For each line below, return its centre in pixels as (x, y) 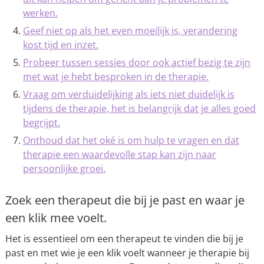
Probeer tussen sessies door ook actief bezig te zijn (136, 62)
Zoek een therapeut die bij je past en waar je (125, 200)
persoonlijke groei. (64, 169)
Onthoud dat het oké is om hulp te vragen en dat (131, 140)
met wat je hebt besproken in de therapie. (115, 77)
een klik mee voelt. (56, 218)
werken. (40, 13)
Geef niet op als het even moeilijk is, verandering (130, 31)
